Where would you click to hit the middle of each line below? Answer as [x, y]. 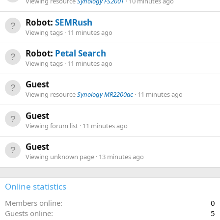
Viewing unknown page [61, 156]
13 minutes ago [121, 156]
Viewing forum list [53, 125]
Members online [33, 203]
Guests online [28, 213]
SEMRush [74, 22]
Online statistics [36, 186]
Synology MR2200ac [105, 95]
